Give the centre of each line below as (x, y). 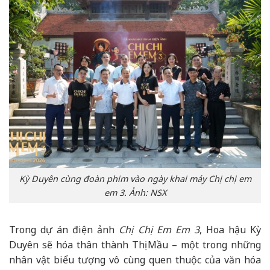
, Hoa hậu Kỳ (230, 229)
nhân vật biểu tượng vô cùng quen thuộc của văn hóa (135, 259)
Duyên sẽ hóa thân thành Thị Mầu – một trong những (135, 244)
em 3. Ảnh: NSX (135, 193)
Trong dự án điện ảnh (64, 229)
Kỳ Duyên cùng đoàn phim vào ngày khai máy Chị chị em (135, 179)
